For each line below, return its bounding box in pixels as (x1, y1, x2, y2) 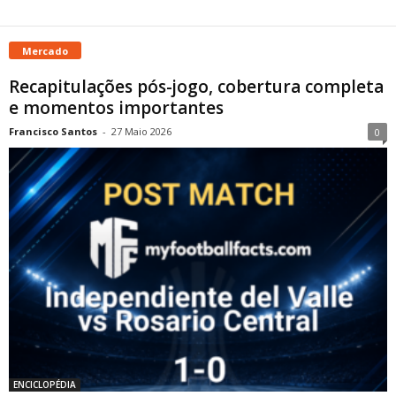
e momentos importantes (9, 95, 224, 119)
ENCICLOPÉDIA (13, 378, 76, 392)
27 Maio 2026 (111, 124, 171, 138)
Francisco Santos (9, 124, 97, 138)
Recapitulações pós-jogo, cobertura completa (9, 74, 384, 98)
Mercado (22, 43, 68, 57)
